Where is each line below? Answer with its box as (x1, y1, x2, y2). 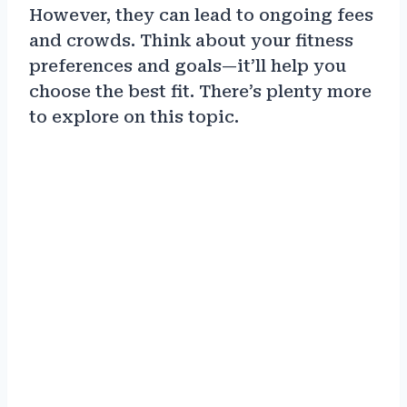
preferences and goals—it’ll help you (29, 55, 346, 75)
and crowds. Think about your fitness (29, 30, 353, 50)
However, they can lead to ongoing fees (29, 5, 373, 25)
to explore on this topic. (29, 106, 239, 126)
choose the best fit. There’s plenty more (29, 81, 372, 101)
